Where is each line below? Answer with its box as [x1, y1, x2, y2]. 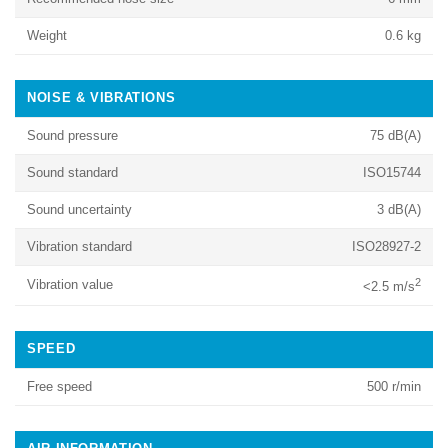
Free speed [27, 380, 92, 395]
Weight [27, 29, 67, 44]
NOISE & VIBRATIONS [27, 91, 176, 106]
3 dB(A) [377, 203, 421, 218]
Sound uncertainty [27, 203, 132, 218]
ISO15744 [363, 166, 421, 181]
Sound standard [27, 166, 118, 181]
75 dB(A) [370, 129, 421, 144]
